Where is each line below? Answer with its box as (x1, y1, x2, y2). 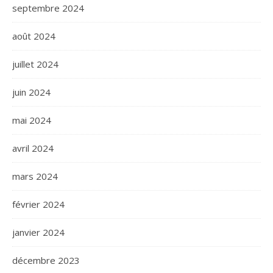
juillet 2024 (12, 58, 58, 70)
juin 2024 (12, 86, 51, 98)
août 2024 (12, 30, 55, 42)
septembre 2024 (12, 2, 84, 14)
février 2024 (12, 198, 65, 210)
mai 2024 (12, 114, 51, 126)
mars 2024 (12, 170, 58, 182)
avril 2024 (12, 142, 54, 154)
